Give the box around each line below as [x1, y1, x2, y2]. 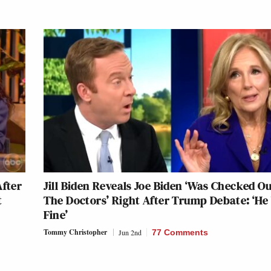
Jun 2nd [118, 227, 142, 238]
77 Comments [151, 227, 208, 238]
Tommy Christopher [43, 227, 107, 238]
